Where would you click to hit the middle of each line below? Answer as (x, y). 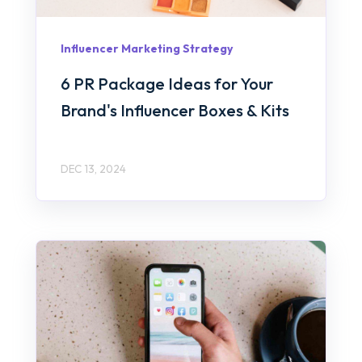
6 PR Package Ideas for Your (167, 83)
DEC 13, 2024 (93, 168)
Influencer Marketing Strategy (147, 48)
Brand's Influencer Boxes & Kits (175, 110)
